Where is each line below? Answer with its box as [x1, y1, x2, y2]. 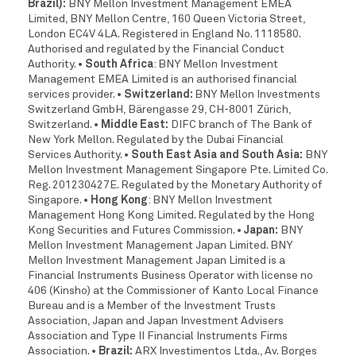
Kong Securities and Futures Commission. [28, 224, 237, 236]
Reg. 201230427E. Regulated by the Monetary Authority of [28, 179, 323, 191]
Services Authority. [28, 149, 124, 161]
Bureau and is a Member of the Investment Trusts [28, 300, 276, 311]
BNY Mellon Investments [195, 88, 320, 100]
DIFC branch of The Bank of [168, 118, 312, 130]
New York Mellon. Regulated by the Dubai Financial [28, 133, 284, 145]
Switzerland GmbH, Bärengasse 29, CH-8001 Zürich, [28, 103, 291, 115]
